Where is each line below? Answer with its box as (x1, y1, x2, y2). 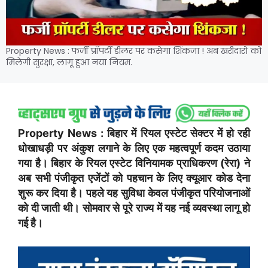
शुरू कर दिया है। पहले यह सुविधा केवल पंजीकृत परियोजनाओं (18, 187, 250, 200)
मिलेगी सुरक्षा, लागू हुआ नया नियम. (6, 56, 132, 69)
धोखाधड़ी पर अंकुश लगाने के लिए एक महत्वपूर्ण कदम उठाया (18, 142, 250, 155)
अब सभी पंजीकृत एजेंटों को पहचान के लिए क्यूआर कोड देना (18, 172, 250, 185)
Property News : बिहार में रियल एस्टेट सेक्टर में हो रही (18, 127, 250, 140)
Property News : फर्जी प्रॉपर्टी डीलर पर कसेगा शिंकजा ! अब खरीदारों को (6, 45, 261, 57)
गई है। (18, 217, 43, 230)
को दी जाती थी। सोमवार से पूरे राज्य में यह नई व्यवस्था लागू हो (18, 202, 250, 215)
